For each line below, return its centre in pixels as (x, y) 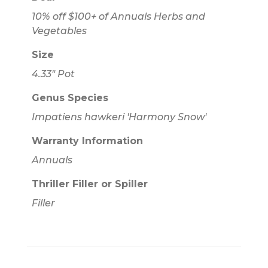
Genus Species (70, 98)
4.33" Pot (53, 74)
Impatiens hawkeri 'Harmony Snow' (119, 117)
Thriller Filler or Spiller (89, 184)
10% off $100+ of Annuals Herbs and (118, 16)
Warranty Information (87, 141)
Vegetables (59, 31)
